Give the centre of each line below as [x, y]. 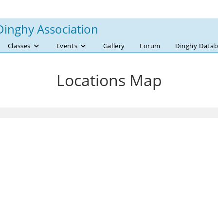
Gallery [114, 46]
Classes [19, 46]
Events [67, 46]
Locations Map [109, 80]
